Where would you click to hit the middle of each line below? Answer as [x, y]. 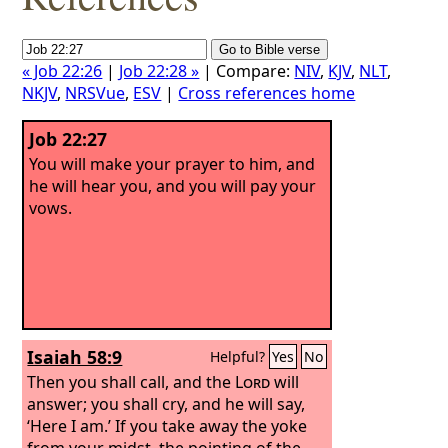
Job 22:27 [68, 139]
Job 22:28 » [159, 71]
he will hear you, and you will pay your [173, 185]
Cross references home [267, 93]
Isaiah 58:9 [75, 357]
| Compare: [247, 71]
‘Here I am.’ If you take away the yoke [167, 425]
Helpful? [240, 356]
